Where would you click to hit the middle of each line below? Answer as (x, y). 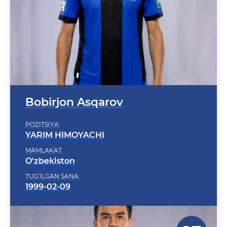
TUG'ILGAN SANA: (53, 163)
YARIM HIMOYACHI (65, 122)
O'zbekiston (50, 148)
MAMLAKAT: (44, 137)
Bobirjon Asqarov (74, 89)
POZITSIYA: (43, 111)
